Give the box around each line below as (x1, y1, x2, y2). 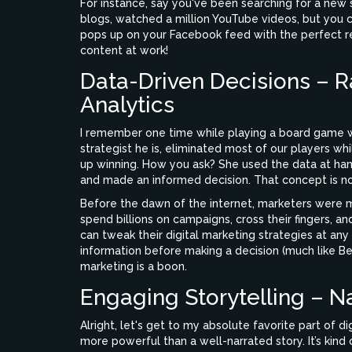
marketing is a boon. (80, 259, 187, 273)
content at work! (80, 43, 168, 57)
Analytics (80, 91, 174, 118)
